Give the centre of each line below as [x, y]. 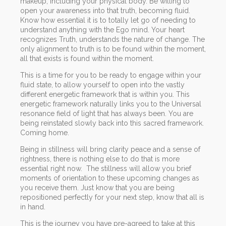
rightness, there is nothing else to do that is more [100, 159]
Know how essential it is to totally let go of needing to [108, 20]
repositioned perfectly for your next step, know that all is [112, 197]
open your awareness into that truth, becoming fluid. [105, 10]
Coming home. [45, 132]
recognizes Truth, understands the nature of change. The [112, 39]
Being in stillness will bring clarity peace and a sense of [110, 149]
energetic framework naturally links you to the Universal [111, 104]
